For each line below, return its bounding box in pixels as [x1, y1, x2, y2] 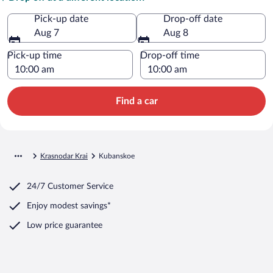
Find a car [115, 96, 158, 106]
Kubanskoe [99, 152, 135, 160]
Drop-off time [140, 50, 199, 60]
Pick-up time [7, 50, 62, 60]
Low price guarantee [27, 221, 102, 230]
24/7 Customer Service [27, 182, 113, 191]
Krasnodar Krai [40, 152, 88, 160]
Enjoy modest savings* [27, 201, 111, 210]
